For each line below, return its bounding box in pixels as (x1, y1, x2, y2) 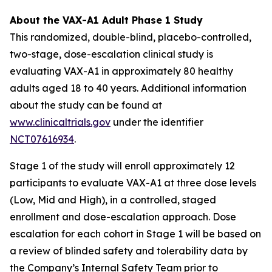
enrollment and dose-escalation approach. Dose (10, 211, 236, 223)
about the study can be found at (10, 99, 162, 111)
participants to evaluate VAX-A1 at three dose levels (10, 177, 256, 189)
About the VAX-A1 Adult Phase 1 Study (10, 14, 203, 26)
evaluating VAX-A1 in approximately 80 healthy (10, 65, 233, 77)
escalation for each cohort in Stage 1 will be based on (10, 228, 261, 240)
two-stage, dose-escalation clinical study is (10, 48, 213, 60)
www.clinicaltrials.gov (10, 116, 110, 128)
